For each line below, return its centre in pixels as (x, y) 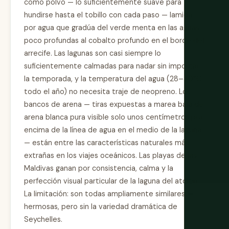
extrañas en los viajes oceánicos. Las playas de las (110, 155)
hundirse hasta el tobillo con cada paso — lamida (108, 15)
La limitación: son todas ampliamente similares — (109, 193)
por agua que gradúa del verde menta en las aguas (112, 27)
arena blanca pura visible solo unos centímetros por (113, 117)
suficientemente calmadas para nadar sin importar (111, 66)
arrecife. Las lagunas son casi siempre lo (93, 53)
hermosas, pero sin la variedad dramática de (101, 206)
